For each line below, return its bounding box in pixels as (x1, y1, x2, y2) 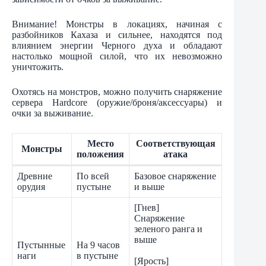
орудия (17, 182, 45, 192)
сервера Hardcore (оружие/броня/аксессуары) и (12, 97, 223, 108)
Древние (17, 171, 52, 182)
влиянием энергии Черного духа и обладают (12, 40, 223, 51)
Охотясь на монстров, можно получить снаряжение (12, 87, 223, 97)
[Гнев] (134, 202, 159, 213)
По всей (77, 171, 109, 182)
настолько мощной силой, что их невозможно (12, 51, 223, 62)
